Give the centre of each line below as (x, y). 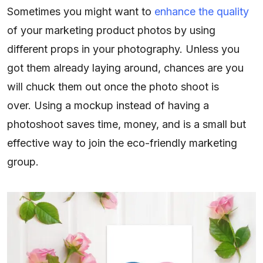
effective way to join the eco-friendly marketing (122, 143)
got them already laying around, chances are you (125, 68)
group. (23, 161)
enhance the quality (202, 11)
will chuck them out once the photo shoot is (113, 86)
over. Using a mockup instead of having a (108, 105)
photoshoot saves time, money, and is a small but (127, 124)
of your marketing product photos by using (111, 30)
